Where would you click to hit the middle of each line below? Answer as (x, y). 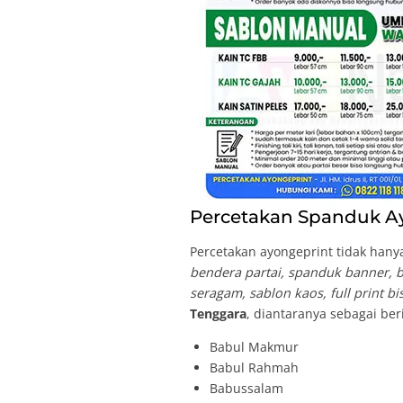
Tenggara (219, 313)
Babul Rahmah (254, 368)
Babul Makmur (254, 347)
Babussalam (246, 389)
